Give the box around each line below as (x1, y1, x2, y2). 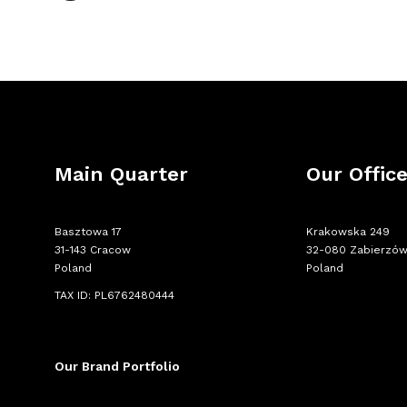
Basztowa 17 (55, 224, 122, 238)
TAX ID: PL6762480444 (55, 288, 174, 302)
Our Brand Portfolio (55, 358, 180, 373)
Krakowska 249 (306, 224, 391, 238)
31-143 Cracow (55, 243, 131, 256)
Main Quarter (55, 162, 188, 185)
